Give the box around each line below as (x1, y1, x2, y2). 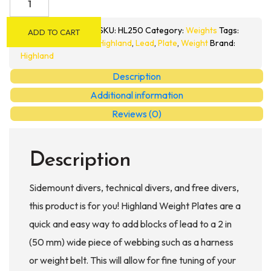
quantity (8, 49, 43, 62)
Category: (145, 24, 186, 36)
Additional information (90, 88, 183, 101)
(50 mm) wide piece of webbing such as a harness (29, 235, 233, 248)
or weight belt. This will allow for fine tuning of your (29, 253, 236, 266)
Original (8, 5, 41, 18)
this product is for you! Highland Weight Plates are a (29, 199, 241, 212)
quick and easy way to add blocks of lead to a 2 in (29, 217, 232, 230)
